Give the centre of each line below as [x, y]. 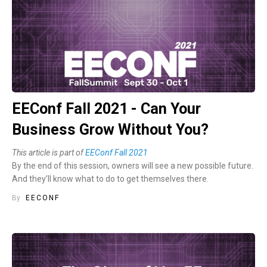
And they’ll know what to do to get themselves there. [110, 178]
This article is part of [49, 152]
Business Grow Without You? [110, 129]
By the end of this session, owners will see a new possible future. [133, 165]
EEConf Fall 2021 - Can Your [106, 108]
